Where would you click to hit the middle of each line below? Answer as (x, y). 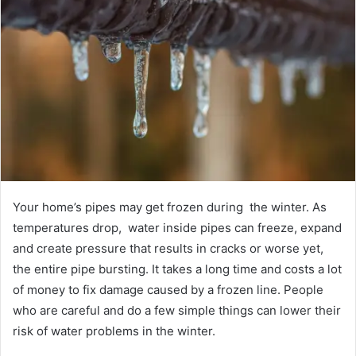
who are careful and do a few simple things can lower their (177, 310)
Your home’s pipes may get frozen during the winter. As (170, 207)
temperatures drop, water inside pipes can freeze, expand (177, 227)
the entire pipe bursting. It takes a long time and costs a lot (177, 269)
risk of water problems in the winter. (114, 331)
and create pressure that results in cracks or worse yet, (168, 248)
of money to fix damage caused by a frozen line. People (168, 289)
